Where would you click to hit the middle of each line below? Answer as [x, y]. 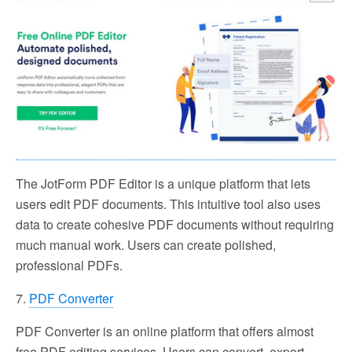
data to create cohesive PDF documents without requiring [175, 224]
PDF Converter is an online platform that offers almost [165, 331]
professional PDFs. [69, 265]
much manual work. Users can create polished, [146, 244]
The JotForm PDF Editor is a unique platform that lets [163, 183]
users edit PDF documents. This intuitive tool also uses [168, 203]
